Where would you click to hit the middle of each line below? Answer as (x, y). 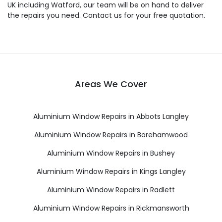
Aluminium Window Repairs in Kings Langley (111, 171)
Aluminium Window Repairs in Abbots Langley (111, 116)
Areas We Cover (111, 84)
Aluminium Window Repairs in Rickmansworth (111, 208)
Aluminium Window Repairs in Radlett (111, 190)
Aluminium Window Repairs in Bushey (111, 153)
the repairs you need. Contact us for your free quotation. (106, 15)
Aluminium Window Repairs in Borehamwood (111, 135)
